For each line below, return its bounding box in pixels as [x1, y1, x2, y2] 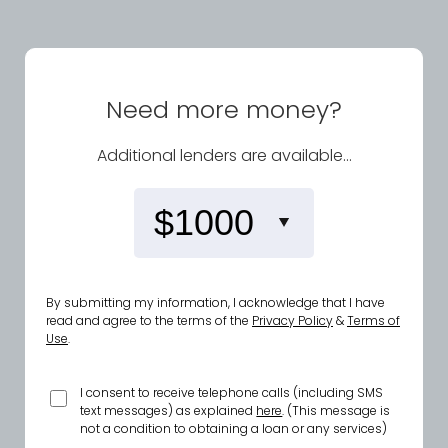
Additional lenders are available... [96, 144, 352, 167]
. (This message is [282, 402, 391, 419]
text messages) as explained [80, 402, 257, 419]
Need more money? [106, 93, 342, 126]
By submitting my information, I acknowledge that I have [46, 294, 385, 311]
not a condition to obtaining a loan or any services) [80, 420, 388, 437]
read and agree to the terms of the [46, 312, 252, 329]
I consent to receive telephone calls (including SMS [80, 384, 384, 401]
